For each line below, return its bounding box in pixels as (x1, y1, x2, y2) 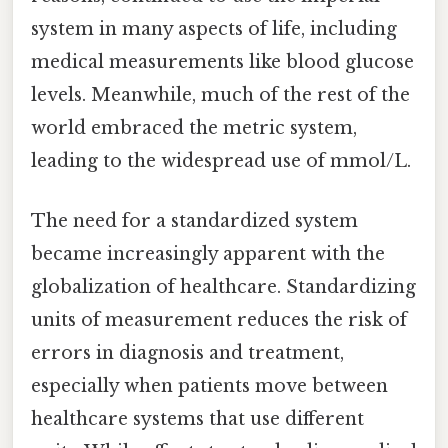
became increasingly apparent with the (31, 242, 385, 265)
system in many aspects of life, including (31, 18, 397, 41)
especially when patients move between (31, 374, 388, 397)
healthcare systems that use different (31, 407, 364, 430)
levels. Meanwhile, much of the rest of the (31, 84, 410, 107)
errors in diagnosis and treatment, (31, 341, 344, 364)
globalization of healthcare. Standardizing (31, 275, 416, 298)
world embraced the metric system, (31, 117, 357, 140)
